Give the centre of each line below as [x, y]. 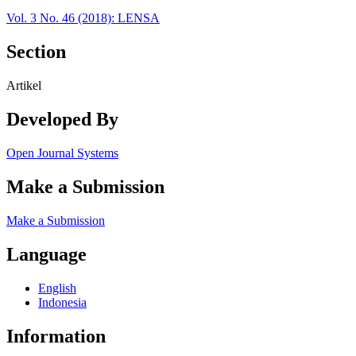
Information [56, 336]
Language [46, 254]
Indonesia [62, 302]
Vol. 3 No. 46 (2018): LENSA [83, 18]
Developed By [62, 120]
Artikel [24, 86]
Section [36, 52]
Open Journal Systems [62, 153]
